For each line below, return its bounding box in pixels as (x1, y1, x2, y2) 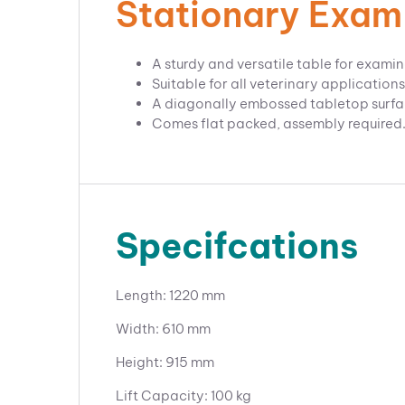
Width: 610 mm (116, 320, 211, 337)
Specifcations (116, 224, 358, 268)
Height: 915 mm (116, 353, 214, 371)
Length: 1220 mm (116, 287, 225, 304)
